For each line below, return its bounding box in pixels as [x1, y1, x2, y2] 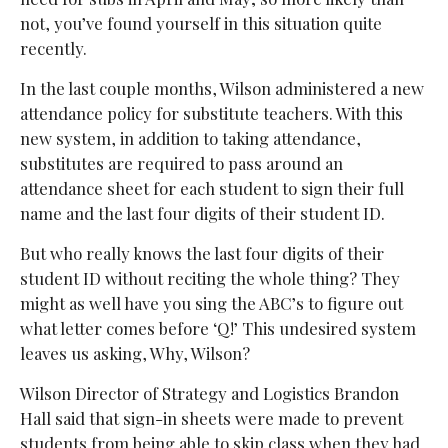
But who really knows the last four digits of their [19, 241, 384, 264]
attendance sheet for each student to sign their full [19, 176, 404, 199]
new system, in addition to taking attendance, [19, 126, 361, 149]
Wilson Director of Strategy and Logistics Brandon [19, 381, 399, 404]
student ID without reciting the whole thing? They [19, 266, 400, 289]
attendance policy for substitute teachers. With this [19, 101, 403, 124]
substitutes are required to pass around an [19, 151, 343, 174]
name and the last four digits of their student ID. [19, 201, 385, 224]
